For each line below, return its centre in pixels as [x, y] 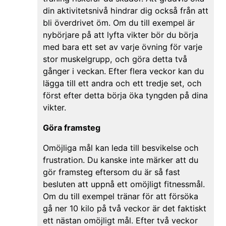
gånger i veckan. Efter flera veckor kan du [123, 71]
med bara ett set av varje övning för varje [122, 47]
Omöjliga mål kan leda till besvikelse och [121, 148]
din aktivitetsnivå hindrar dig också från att [125, 10]
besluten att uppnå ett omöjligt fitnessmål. [124, 184]
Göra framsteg [71, 127]
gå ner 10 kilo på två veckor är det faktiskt [124, 208]
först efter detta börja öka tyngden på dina [125, 95]
